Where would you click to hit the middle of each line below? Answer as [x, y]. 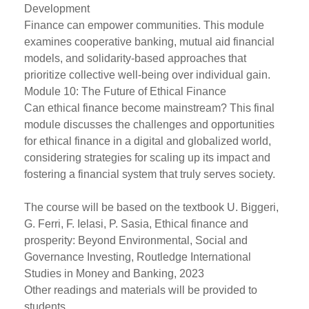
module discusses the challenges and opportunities [149, 124]
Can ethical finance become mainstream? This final [149, 108]
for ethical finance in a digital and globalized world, [148, 141]
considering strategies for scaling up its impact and [147, 158]
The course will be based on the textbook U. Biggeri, [151, 207]
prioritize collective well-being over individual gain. [147, 75]
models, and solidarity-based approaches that [135, 58]
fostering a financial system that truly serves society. [150, 174]
